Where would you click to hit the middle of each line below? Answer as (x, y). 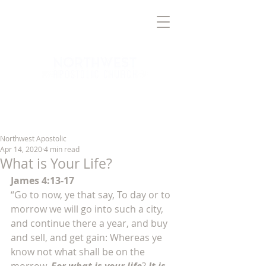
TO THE (131, 96)
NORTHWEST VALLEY (95, 104)
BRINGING (65, 96)
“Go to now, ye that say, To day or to (92, 195)
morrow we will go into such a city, (88, 209)
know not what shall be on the (79, 252)
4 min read (62, 149)
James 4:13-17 (42, 180)
